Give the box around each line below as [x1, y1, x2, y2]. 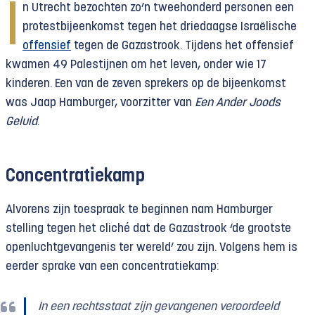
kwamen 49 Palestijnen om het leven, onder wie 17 [6, 58, 266, 71]
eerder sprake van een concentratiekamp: [6, 260, 219, 273]
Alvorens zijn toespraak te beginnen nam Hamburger [6, 203, 273, 216]
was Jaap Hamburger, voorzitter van [6, 96, 195, 109]
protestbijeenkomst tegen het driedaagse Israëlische [22, 20, 297, 33]
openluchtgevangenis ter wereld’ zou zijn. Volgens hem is [6, 241, 297, 254]
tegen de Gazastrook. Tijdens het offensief [71, 39, 294, 52]
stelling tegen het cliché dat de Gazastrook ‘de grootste [6, 222, 291, 235]
